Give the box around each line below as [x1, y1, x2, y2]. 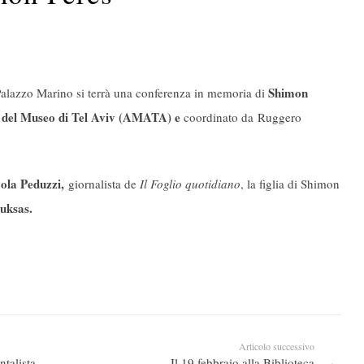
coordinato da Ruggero [184, 108, 301, 125]
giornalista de [68, 175, 140, 193]
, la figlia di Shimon [240, 175, 340, 193]
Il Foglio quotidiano [140, 175, 240, 193]
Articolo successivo [238, 339, 314, 353]
